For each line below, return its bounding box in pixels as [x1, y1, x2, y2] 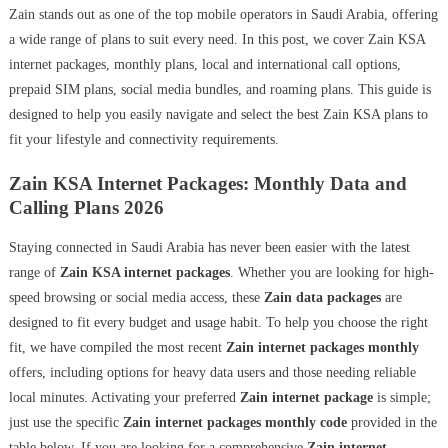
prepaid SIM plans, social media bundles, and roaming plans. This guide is [8, 82, 431, 98]
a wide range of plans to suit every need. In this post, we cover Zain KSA [8, 32, 425, 48]
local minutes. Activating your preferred [8, 390, 240, 406]
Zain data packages [263, 290, 381, 306]
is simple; [372, 390, 431, 406]
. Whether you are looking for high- [229, 265, 434, 281]
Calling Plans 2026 [8, 197, 164, 219]
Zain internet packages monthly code [122, 415, 347, 431]
